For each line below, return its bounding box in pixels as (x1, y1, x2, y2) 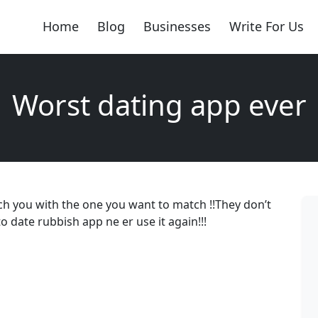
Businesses (143, 18, 211, 35)
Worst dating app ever (11, 84, 307, 124)
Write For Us (229, 18, 304, 35)
